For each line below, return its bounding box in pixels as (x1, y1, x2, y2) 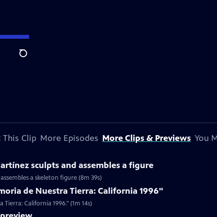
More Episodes (40, 133, 98, 143)
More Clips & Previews (102, 133, 191, 143)
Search (19, 54, 43, 63)
